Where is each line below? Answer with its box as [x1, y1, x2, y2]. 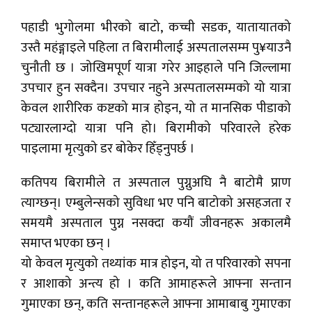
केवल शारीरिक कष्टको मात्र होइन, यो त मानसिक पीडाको [21, 97, 291, 120]
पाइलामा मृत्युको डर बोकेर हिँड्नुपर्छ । [21, 138, 195, 160]
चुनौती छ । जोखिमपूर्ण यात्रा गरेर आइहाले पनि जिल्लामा [21, 57, 291, 79]
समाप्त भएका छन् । [21, 233, 114, 255]
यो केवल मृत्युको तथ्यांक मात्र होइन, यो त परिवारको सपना [21, 253, 291, 275]
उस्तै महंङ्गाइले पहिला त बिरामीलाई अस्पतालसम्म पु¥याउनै [21, 37, 291, 59]
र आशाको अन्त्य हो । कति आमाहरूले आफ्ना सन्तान [21, 273, 291, 295]
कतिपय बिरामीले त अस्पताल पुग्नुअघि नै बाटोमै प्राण [21, 172, 291, 194]
